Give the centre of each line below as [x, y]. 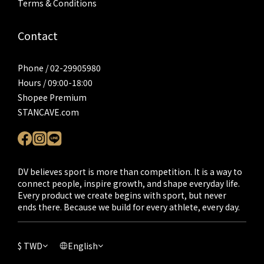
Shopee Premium [52, 97]
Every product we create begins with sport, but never [122, 195]
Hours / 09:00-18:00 [55, 82]
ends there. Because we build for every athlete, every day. [129, 207]
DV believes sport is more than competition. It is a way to [130, 171]
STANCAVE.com [48, 112]
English [83, 246]
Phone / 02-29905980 [59, 68]
